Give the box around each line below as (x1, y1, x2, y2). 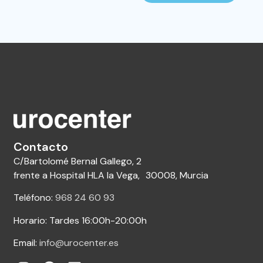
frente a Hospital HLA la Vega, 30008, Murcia (14, 168, 209, 181)
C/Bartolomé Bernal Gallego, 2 (14, 154, 142, 167)
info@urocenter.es (39, 237, 119, 249)
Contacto (14, 139, 69, 154)
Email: (14, 237, 40, 249)
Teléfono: (14, 191, 56, 204)
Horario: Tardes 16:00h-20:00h (14, 214, 147, 227)
